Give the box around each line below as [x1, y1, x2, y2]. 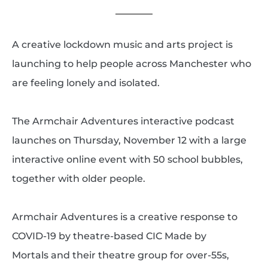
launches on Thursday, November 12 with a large [11, 134, 246, 146]
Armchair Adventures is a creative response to [11, 211, 237, 223]
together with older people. [11, 172, 145, 184]
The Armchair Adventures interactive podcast [11, 115, 234, 127]
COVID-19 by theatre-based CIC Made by [11, 230, 206, 242]
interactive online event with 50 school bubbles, [11, 153, 243, 165]
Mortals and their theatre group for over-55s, [11, 249, 229, 261]
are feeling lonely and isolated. [11, 77, 160, 89]
